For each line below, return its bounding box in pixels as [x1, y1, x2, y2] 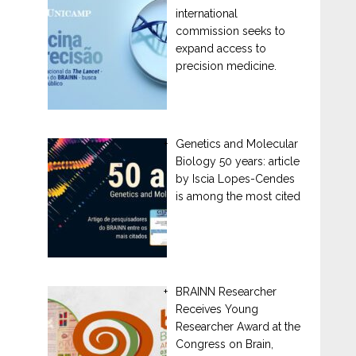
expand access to [175, 42, 266, 56]
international [175, 7, 238, 21]
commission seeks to [175, 25, 285, 38]
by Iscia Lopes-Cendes [175, 172, 295, 185]
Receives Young [175, 302, 258, 315]
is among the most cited [175, 189, 300, 203]
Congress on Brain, [175, 337, 273, 350]
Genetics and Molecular [175, 137, 298, 150]
